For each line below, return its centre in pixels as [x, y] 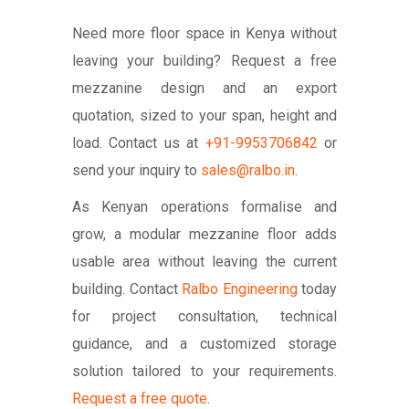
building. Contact [127, 289]
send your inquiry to [136, 171]
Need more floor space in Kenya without [204, 34]
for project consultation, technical [204, 317]
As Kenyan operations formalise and [204, 207]
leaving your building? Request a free [204, 61]
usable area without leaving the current [204, 262]
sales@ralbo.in [248, 171]
